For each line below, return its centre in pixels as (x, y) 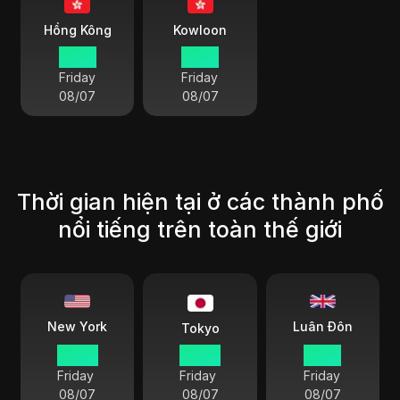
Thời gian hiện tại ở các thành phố (200, 202)
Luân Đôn (322, 326)
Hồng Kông (77, 30)
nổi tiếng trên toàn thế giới (200, 229)
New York (78, 327)
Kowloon (200, 30)
